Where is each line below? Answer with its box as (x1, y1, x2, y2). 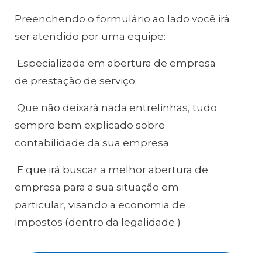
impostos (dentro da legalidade (15, 216, 177, 229)
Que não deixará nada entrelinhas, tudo (15, 102, 217, 114)
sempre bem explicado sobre (15, 119, 165, 132)
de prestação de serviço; (15, 75, 139, 87)
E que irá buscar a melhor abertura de (15, 164, 208, 176)
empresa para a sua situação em (15, 181, 179, 194)
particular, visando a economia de (15, 199, 185, 211)
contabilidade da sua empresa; (15, 137, 173, 149)
